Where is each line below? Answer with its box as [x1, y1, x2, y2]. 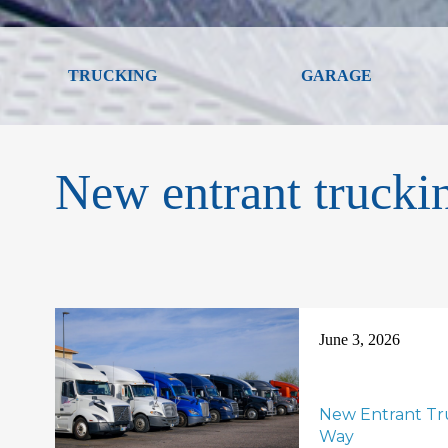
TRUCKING [67, 67, 157, 84]
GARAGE [300, 67, 372, 84]
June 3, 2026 [318, 331, 400, 348]
